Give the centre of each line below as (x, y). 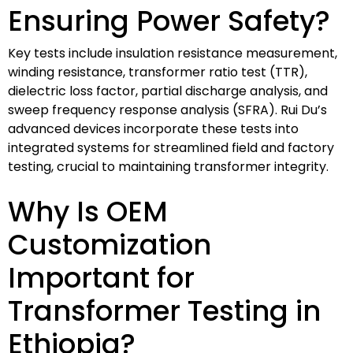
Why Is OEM (88, 211)
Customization (110, 244)
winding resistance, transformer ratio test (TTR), (158, 72)
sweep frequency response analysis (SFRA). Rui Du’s (167, 110)
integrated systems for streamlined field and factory (171, 147)
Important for (101, 277)
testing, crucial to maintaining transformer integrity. (168, 166)
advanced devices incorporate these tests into (153, 128)
